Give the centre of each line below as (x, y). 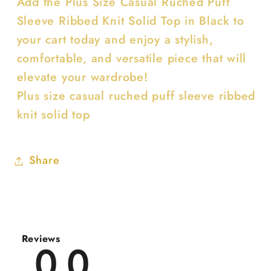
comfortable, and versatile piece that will (132, 58)
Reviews (41, 238)
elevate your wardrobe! (82, 77)
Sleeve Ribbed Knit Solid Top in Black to (130, 20)
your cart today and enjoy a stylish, (115, 39)
